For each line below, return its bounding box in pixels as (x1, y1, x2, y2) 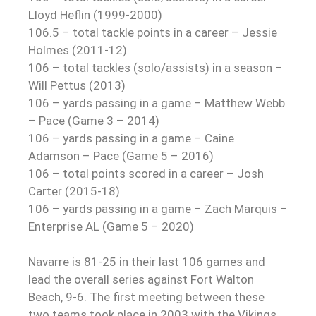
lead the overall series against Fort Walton (28, 272, 254, 286)
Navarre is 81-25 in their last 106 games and (28, 254, 265, 269)
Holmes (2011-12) (28, 42, 127, 57)
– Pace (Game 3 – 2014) (28, 113, 159, 128)
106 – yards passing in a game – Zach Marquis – (28, 201, 288, 216)
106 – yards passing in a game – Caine (28, 130, 234, 145)
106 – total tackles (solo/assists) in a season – (28, 60, 283, 75)
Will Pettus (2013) (28, 78, 126, 92)
